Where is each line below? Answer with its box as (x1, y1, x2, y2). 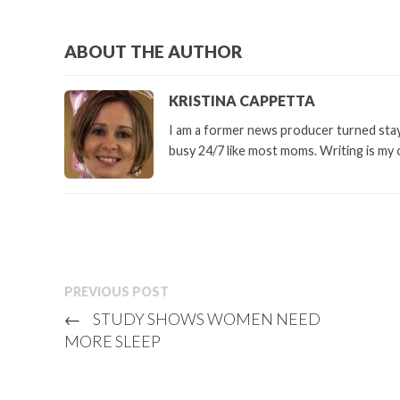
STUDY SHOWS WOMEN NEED (89, 309, 321, 329)
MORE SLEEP (64, 331, 161, 352)
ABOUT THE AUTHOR (64, 41, 243, 62)
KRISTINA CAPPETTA (169, 91, 316, 109)
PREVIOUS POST (64, 284, 169, 300)
